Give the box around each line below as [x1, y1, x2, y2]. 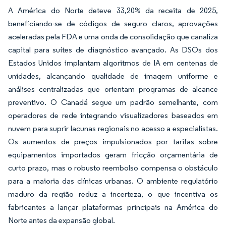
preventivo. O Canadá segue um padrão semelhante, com [8, 97, 218, 107]
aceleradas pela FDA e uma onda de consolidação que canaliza [8, 32, 218, 42]
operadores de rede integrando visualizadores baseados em [8, 110, 218, 121]
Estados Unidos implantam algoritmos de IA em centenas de [8, 58, 218, 68]
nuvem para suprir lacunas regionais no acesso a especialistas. [8, 124, 218, 134]
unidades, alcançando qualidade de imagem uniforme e [8, 71, 218, 81]
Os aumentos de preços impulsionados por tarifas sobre [8, 137, 218, 147]
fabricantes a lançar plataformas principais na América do [8, 202, 218, 212]
